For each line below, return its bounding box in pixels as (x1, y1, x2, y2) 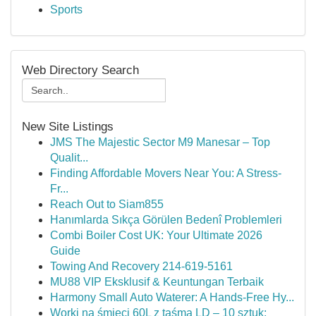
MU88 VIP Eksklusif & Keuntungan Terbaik (50, 276, 264, 288)
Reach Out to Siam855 (50, 198, 164, 210)
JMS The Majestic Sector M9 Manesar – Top (50, 136, 270, 148)
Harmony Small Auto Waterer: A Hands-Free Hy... (50, 291, 294, 303)
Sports (50, 4, 83, 16)
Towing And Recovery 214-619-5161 (50, 260, 233, 272)
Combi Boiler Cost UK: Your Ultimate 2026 (50, 229, 262, 241)
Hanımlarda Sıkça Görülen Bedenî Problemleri (50, 214, 282, 226)
